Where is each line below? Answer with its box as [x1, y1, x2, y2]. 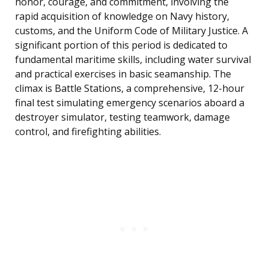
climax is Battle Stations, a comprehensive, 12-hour [15, 82, 244, 95]
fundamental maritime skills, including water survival [15, 53, 251, 67]
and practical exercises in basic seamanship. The [15, 67, 231, 81]
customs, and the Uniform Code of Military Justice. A [15, 24, 248, 38]
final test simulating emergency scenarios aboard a [15, 96, 244, 110]
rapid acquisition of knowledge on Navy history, [15, 10, 229, 23]
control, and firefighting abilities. [15, 125, 161, 139]
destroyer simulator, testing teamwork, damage [15, 110, 230, 124]
